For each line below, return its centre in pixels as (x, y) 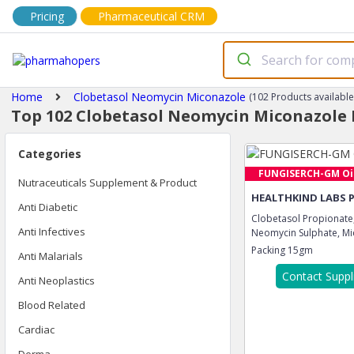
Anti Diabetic (48, 207)
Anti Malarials (51, 256)
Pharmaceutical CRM (151, 16)
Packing (269, 250)
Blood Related (52, 305)
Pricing (47, 16)
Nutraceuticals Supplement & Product (107, 183)
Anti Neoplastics (56, 281)
